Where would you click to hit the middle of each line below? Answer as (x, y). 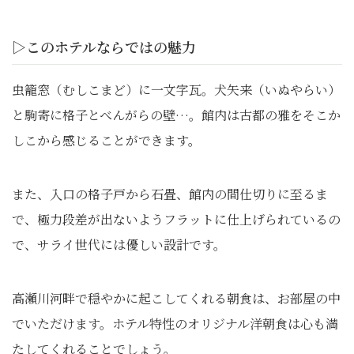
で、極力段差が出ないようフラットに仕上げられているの (176, 219)
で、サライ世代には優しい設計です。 (119, 244)
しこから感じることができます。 (106, 140)
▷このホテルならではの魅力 (104, 46)
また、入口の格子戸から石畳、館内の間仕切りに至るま (170, 194)
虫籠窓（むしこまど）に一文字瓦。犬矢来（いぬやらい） (176, 89)
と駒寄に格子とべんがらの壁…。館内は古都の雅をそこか (176, 115)
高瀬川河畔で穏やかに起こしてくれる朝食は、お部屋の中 (176, 298)
